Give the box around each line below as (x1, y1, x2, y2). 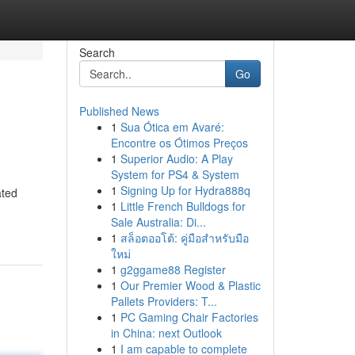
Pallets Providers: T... (110, 293, 217, 309)
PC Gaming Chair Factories (120, 309, 258, 325)
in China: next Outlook (110, 325, 222, 341)
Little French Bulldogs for (120, 198, 246, 214)
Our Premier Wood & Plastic (120, 277, 261, 293)
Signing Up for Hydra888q (120, 182, 250, 198)
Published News (78, 103, 159, 119)
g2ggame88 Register (120, 261, 226, 277)
